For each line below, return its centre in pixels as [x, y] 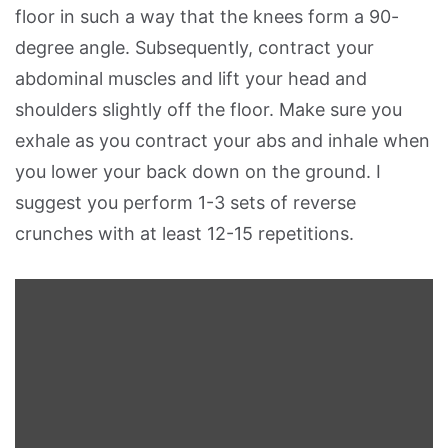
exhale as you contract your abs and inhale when [222, 141]
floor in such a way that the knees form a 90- [207, 17]
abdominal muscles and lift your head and [191, 79]
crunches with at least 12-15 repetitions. [184, 234]
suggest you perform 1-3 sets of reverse [185, 203]
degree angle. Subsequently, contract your [194, 48]
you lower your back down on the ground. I [198, 172]
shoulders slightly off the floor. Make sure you [208, 110]
